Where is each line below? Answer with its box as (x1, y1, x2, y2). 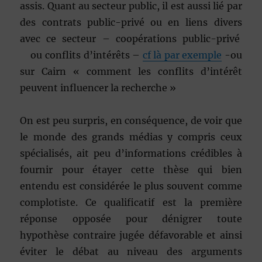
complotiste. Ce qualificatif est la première (20, 196, 242, 208)
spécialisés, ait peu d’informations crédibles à (20, 147, 242, 159)
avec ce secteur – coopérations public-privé (20, 32, 242, 44)
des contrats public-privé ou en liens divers (20, 16, 242, 28)
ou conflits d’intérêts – (20, 49, 143, 61)
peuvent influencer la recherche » (20, 81, 177, 94)
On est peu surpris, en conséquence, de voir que (20, 114, 242, 126)
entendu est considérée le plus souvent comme (20, 180, 242, 192)
